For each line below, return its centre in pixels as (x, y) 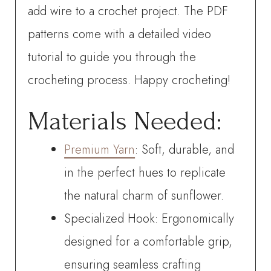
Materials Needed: (125, 121)
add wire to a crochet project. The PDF (128, 11)
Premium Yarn (100, 149)
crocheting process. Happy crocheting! (129, 80)
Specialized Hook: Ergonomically (149, 218)
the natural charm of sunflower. (144, 195)
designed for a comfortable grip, (149, 241)
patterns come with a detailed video (120, 34)
